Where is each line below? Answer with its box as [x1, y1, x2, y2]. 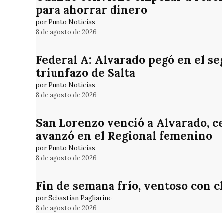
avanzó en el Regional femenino [36, 128, 212, 143]
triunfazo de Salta [36, 65, 135, 80]
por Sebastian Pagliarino [36, 194, 112, 203]
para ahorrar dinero [36, 2, 147, 17]
